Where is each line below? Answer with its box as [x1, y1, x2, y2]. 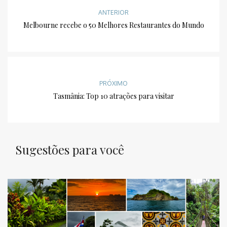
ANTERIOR [98, 9, 129, 17]
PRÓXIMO [99, 80, 128, 88]
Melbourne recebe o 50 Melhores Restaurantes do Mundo [23, 20, 204, 30]
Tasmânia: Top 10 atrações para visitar [53, 91, 174, 101]
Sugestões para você [15, 141, 124, 158]
